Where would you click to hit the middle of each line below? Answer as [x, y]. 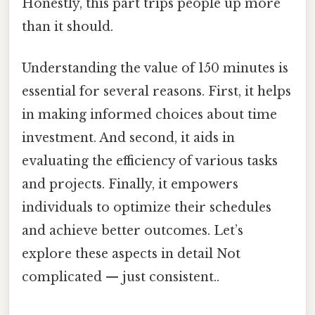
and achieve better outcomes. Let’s [133, 230]
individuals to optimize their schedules [147, 207]
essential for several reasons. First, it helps [156, 91]
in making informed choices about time [149, 114]
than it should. [67, 26]
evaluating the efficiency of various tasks [150, 161]
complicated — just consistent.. [121, 277]
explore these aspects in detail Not [131, 253]
